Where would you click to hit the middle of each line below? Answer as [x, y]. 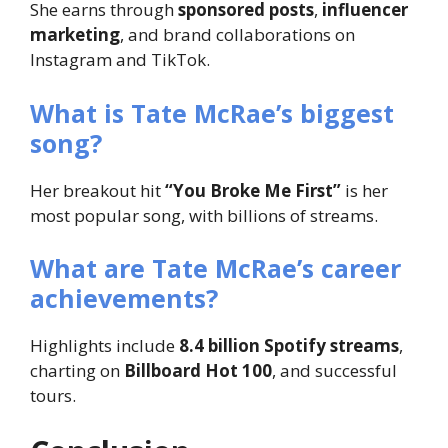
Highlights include [104, 346]
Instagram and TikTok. [120, 60]
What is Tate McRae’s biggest [212, 112]
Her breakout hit [97, 190]
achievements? [124, 298]
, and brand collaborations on [237, 35]
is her [364, 190]
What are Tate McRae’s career [215, 268]
